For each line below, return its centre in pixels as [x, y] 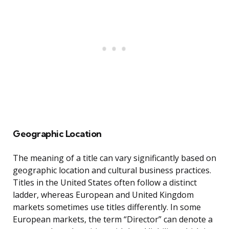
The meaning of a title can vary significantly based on [114, 158]
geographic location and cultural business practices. [112, 170]
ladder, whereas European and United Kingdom [103, 195]
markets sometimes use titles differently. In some [107, 207]
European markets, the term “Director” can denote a [113, 220]
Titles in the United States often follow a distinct [105, 183]
